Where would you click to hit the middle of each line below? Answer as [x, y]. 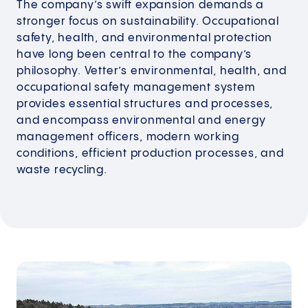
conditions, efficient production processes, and [150, 154]
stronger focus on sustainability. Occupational [148, 22]
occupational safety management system [136, 88]
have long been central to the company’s [134, 55]
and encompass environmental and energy [141, 121]
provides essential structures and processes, [145, 104]
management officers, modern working [128, 137]
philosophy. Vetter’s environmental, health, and [152, 71]
